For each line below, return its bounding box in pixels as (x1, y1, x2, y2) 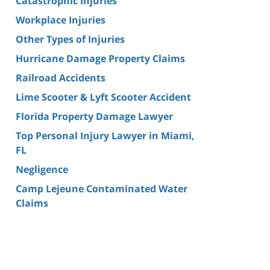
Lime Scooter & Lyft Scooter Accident (16, 90, 191, 104)
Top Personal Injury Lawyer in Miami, (16, 128, 195, 142)
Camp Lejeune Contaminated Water (16, 181, 187, 195)
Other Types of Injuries (16, 32, 125, 46)
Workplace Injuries (16, 13, 105, 27)
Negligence (16, 162, 68, 176)
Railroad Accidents (16, 71, 105, 84)
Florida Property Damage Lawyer (16, 109, 173, 123)
